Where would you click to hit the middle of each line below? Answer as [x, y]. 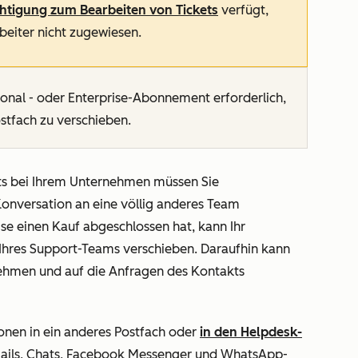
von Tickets [182, 10]
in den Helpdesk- [251, 332]
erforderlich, [248, 98]
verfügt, [243, 10]
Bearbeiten [113, 10]
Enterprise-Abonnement [139, 98]
